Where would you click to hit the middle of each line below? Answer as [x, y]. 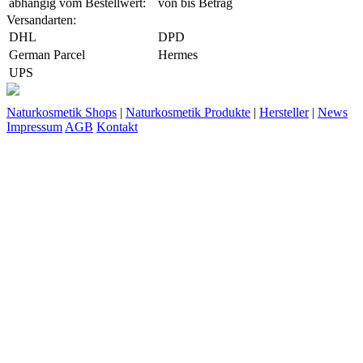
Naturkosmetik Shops [62, 112]
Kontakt [117, 126]
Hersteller [284, 112]
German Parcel [47, 54]
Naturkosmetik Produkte [188, 112]
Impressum [34, 126]
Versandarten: [41, 19]
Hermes [178, 54]
